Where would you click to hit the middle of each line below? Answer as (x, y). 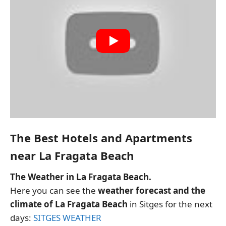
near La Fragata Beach (72, 156)
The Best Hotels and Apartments (101, 138)
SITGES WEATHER (67, 218)
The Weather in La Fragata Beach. (81, 177)
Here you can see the (54, 191)
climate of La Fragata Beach (69, 204)
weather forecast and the (152, 191)
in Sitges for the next (170, 204)
